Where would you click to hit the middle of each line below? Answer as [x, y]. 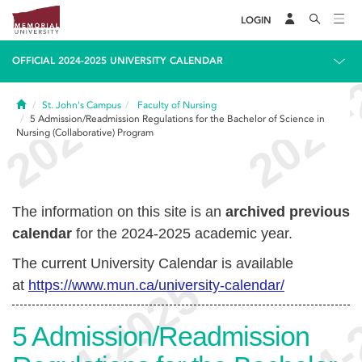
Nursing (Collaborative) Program [85, 133]
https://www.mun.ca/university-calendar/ [156, 285]
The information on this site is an [119, 212]
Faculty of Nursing [177, 105]
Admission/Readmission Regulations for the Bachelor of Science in [181, 119]
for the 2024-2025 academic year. [184, 234]
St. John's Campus [82, 105]
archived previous [288, 212]
